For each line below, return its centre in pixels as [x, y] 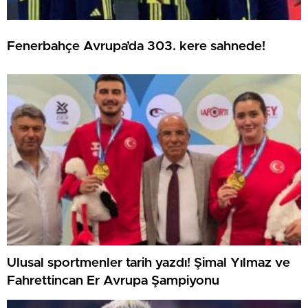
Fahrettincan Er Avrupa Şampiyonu [113, 280]
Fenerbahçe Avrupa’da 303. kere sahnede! [136, 46]
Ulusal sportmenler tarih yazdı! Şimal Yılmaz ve [148, 263]
